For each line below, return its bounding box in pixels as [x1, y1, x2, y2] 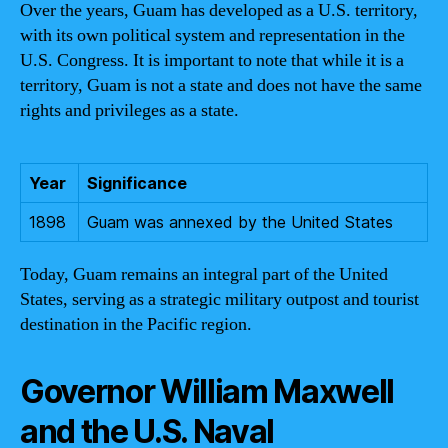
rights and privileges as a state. [20, 98, 239, 122]
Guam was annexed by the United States [87, 211, 393, 232]
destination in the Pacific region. [20, 312, 252, 336]
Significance [87, 172, 187, 193]
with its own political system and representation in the [20, 23, 405, 47]
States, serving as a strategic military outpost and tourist [20, 287, 419, 311]
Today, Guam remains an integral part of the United [20, 262, 388, 286]
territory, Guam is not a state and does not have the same [20, 73, 422, 97]
